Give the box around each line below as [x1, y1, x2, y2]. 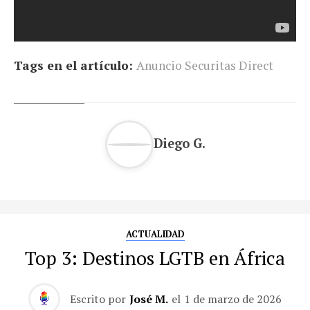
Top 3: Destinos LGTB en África [25, 246, 285, 271]
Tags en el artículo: [14, 57, 133, 73]
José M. [129, 291, 168, 307]
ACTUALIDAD [125, 228, 185, 240]
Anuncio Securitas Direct [136, 57, 273, 73]
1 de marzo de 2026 [184, 291, 282, 307]
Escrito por [70, 291, 126, 307]
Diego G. [153, 134, 206, 152]
